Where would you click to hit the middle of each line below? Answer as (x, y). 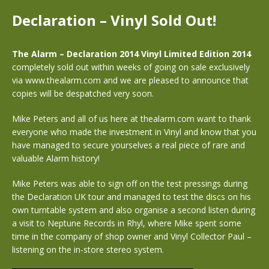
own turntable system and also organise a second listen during (134, 210)
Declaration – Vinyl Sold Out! (114, 20)
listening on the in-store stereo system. (88, 249)
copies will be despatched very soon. (83, 93)
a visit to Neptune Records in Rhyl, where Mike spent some (127, 223)
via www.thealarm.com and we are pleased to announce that (130, 80)
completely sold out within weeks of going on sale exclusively (131, 67)
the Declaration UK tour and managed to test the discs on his (131, 196)
